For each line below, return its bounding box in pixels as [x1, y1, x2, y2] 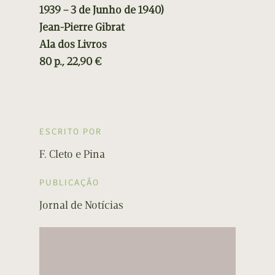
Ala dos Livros [39, 37, 107, 52]
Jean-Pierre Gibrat [39, 20, 125, 34]
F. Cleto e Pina [39, 147, 105, 161]
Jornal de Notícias [39, 198, 123, 212]
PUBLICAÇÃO [39, 177, 99, 188]
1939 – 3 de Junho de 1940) [39, 3, 164, 17]
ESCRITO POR [39, 126, 102, 137]
